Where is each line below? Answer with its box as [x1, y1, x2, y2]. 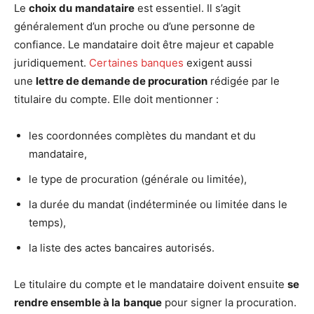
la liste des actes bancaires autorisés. [29, 241, 214, 255]
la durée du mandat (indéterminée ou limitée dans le [29, 198, 287, 212]
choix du [29, 1, 72, 15]
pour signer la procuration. [162, 296, 296, 310]
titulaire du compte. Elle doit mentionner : [14, 93, 219, 107]
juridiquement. [14, 56, 89, 70]
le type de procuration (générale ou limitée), [29, 172, 247, 186]
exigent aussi [184, 56, 252, 70]
